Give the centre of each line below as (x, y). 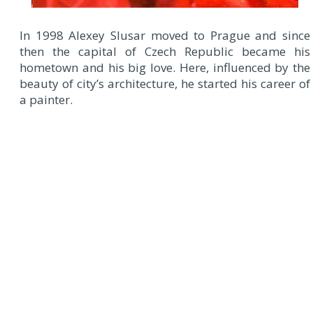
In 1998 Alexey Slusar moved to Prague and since (165, 35)
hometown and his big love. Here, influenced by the (165, 67)
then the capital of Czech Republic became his (165, 51)
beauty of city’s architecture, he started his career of (165, 83)
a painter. (46, 99)
